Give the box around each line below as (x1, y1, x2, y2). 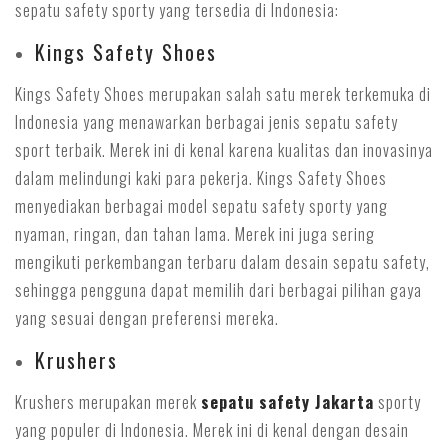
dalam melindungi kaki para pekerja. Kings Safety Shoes (15, 166, 387, 190)
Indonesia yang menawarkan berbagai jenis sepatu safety (15, 110, 398, 134)
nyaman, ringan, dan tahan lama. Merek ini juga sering (15, 222, 375, 246)
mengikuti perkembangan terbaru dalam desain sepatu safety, (15, 250, 430, 274)
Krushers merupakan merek (15, 390, 201, 414)
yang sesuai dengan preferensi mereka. (15, 306, 279, 330)
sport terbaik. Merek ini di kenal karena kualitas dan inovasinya (15, 138, 433, 162)
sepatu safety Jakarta (201, 390, 374, 414)
